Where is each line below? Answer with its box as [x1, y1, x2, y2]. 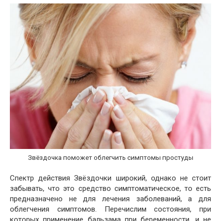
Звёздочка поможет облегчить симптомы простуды [28, 153, 193, 161]
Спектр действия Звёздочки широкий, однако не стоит [10, 173, 211, 183]
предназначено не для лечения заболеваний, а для [10, 194, 211, 203]
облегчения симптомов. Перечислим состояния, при [10, 204, 211, 214]
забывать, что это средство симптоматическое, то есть [10, 184, 211, 193]
